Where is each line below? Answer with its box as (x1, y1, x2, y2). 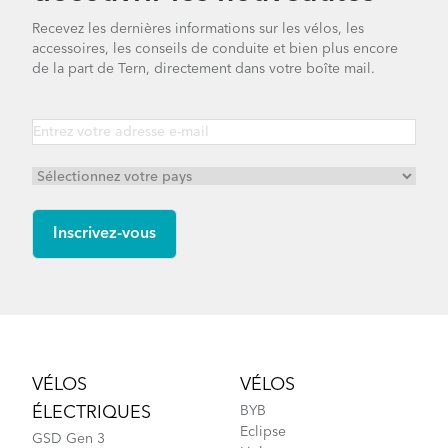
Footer (32, 339, 74, 354)
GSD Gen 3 (32, 431, 105, 446)
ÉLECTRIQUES (32, 403, 151, 422)
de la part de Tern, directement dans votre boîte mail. (32, 61, 375, 76)
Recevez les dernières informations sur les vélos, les (32, 21, 364, 36)
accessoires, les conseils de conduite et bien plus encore (32, 41, 398, 56)
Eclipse (240, 424, 286, 439)
